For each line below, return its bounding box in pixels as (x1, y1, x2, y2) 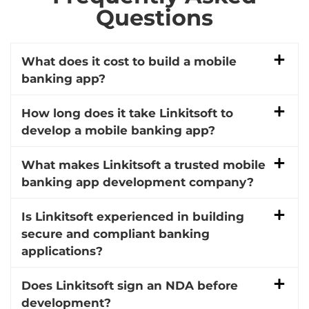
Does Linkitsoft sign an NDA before (21, 279, 238, 293)
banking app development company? (21, 175, 254, 190)
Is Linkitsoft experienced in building (21, 210, 244, 224)
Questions (96, 4, 213, 32)
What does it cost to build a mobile (21, 54, 237, 69)
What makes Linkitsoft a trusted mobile (21, 158, 266, 172)
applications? (21, 244, 103, 259)
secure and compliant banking (21, 227, 210, 241)
